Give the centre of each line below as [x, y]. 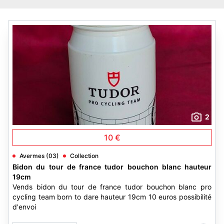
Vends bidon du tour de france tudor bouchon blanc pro [112, 187]
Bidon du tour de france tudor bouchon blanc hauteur [112, 167]
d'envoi [24, 207]
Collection [84, 156]
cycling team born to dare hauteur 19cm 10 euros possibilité [112, 197]
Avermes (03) [39, 156]
